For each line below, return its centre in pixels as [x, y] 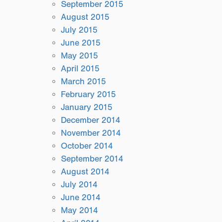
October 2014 [87, 146]
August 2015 [85, 17]
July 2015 [80, 30]
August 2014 [85, 172]
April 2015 [81, 69]
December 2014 [91, 120]
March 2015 [84, 82]
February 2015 [89, 94]
